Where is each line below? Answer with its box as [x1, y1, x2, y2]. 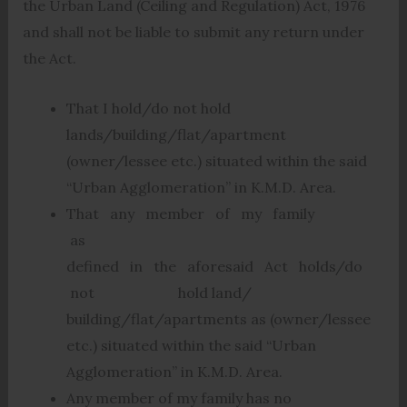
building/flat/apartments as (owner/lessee [65, 309, 371, 328]
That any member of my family [65, 203, 318, 223]
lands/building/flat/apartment [65, 124, 286, 144]
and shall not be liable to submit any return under [22, 23, 364, 42]
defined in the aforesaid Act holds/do [65, 256, 366, 275]
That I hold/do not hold [65, 98, 231, 117]
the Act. [22, 49, 76, 68]
